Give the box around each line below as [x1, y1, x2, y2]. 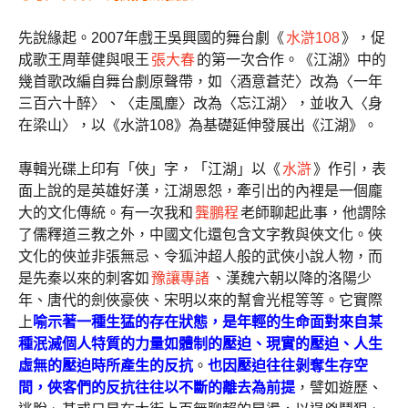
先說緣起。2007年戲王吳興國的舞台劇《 [18, 30, 284, 46]
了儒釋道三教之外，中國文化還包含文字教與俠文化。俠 [18, 227, 382, 242]
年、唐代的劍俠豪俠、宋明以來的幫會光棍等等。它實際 [18, 292, 382, 308]
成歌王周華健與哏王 [18, 52, 149, 67]
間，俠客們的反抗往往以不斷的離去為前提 [18, 380, 295, 395]
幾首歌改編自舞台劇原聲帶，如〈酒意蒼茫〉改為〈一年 [18, 74, 382, 89]
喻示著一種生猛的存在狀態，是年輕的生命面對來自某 [33, 314, 382, 330]
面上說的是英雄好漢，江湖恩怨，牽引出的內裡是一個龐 [18, 183, 382, 199]
